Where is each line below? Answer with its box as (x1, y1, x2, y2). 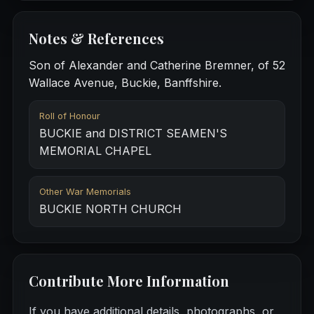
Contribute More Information (28, 271, 229, 290)
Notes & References (28, 28, 164, 48)
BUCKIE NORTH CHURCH (39, 201, 182, 216)
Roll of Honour (39, 110, 100, 121)
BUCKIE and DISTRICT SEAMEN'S (39, 125, 227, 140)
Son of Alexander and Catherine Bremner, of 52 (28, 57, 285, 72)
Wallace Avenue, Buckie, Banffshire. (28, 75, 221, 90)
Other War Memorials (39, 186, 131, 197)
